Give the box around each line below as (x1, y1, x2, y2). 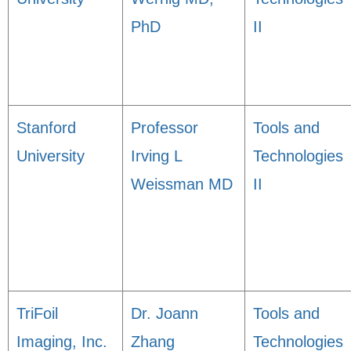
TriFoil (16, 305, 58, 322)
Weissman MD (131, 175, 233, 193)
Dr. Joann (131, 305, 198, 322)
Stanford (16, 119, 76, 136)
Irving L (131, 147, 182, 165)
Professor (131, 119, 198, 136)
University (16, 147, 85, 165)
